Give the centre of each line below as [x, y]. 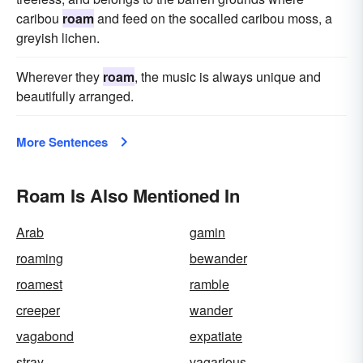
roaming [40, 258]
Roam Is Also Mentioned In [128, 195]
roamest [39, 284]
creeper [38, 310]
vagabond [45, 336]
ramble [209, 284]
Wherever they [60, 77]
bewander [218, 258]
